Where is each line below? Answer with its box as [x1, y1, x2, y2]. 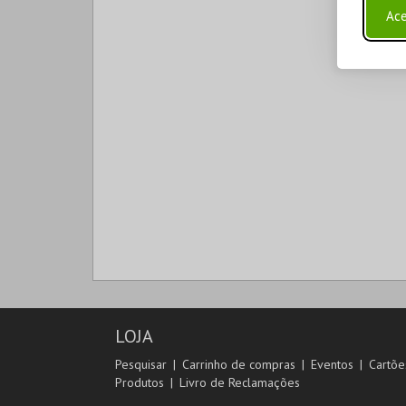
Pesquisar [115, 356, 167, 372]
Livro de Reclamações [179, 374, 300, 391]
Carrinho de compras [182, 356, 295, 372]
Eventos [311, 356, 353, 372]
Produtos [115, 374, 164, 391]
